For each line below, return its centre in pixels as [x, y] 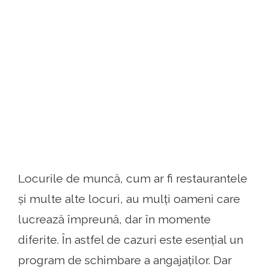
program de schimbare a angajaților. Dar [125, 260]
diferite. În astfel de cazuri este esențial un [131, 240]
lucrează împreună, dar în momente [114, 219]
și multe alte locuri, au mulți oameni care [129, 199]
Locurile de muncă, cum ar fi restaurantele [133, 178]
